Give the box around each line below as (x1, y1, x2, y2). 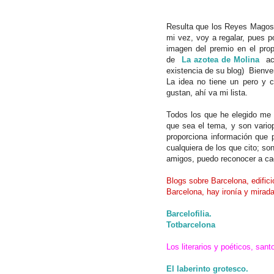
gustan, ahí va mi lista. (166, 87, 248, 97)
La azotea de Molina (181, 54, 260, 64)
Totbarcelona (166, 220, 215, 229)
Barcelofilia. (166, 209, 212, 218)
